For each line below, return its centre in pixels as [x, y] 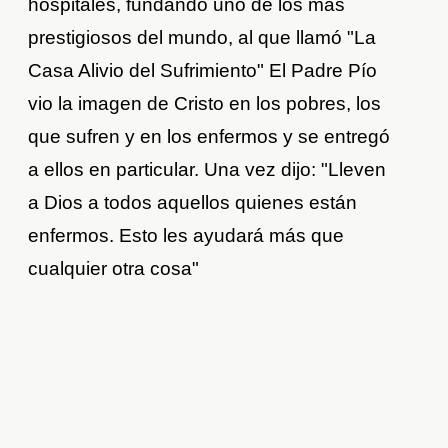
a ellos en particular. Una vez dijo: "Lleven [207, 170]
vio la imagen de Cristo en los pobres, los [205, 104]
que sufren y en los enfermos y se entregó [209, 137]
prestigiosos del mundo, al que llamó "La [202, 38]
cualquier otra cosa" [114, 269]
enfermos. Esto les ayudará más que [186, 236]
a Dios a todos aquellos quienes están [193, 203]
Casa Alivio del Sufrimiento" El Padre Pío [203, 71]
